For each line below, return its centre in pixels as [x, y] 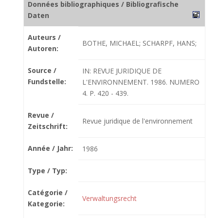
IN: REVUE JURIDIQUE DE [122, 71]
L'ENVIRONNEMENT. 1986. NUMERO [141, 82]
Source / [42, 70]
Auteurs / [44, 37]
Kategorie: [46, 204]
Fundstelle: [47, 82]
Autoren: [43, 48]
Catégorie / [48, 192]
